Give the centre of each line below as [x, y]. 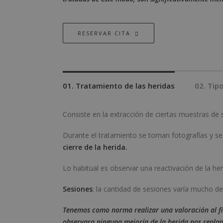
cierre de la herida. [95, 147]
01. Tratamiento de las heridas [119, 86]
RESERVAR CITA [104, 33]
